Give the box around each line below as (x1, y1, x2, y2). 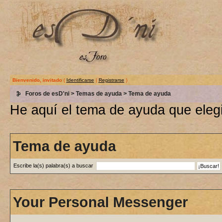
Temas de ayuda (75, 90, 122, 97)
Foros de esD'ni (25, 90, 69, 97)
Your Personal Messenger (12, 194, 188, 210)
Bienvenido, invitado (12, 77, 62, 83)
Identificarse (66, 77, 94, 83)
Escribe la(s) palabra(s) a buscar (13, 162, 96, 168)
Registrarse (98, 77, 124, 83)
